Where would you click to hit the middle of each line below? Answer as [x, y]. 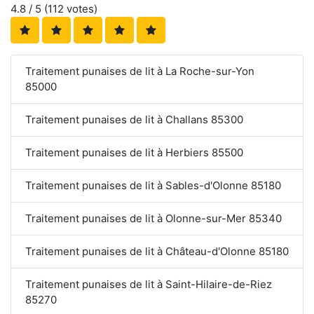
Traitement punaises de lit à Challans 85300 [134, 119]
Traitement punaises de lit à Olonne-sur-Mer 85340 [153, 218]
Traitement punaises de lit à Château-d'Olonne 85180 [157, 251]
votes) [81, 8]
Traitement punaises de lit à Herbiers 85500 [134, 152]
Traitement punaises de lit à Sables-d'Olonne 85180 [153, 185]
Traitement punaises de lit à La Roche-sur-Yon [140, 71]
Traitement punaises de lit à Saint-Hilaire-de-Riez [149, 284]
